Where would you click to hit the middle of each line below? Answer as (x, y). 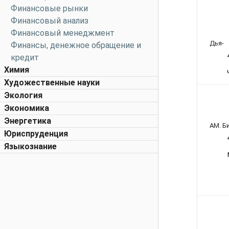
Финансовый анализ (50, 21)
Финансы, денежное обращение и (76, 45)
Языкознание (30, 146)
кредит (25, 58)
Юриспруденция (36, 134)
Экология (23, 95)
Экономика (27, 108)
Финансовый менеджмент (63, 33)
